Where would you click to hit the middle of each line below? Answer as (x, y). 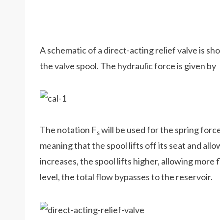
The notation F (68, 130)
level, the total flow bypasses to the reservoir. (126, 177)
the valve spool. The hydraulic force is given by (128, 66)
